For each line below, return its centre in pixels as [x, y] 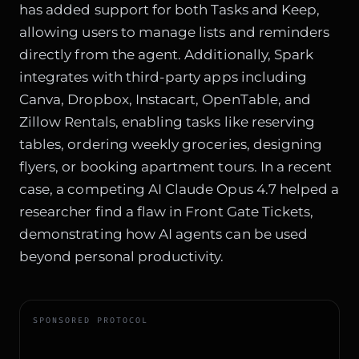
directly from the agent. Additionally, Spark [167, 55]
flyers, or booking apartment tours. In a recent [176, 167]
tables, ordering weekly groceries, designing [171, 145]
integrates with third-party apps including [163, 77]
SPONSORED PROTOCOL [91, 321]
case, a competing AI [93, 190]
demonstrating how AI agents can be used [163, 234]
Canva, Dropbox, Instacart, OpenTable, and [165, 100]
